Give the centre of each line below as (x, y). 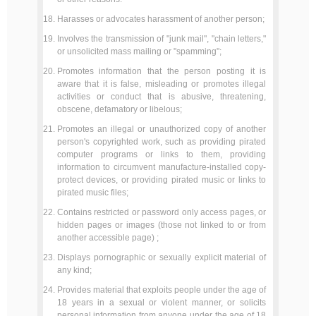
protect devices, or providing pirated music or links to (162, 180)
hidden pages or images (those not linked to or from (162, 225)
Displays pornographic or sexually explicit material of (162, 257)
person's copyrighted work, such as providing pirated (162, 142)
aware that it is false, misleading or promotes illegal (162, 84)
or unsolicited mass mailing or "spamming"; (139, 51)
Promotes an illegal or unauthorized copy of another (162, 129)
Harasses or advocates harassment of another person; (160, 19)
